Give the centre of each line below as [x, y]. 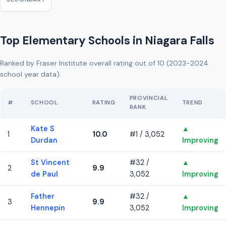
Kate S [42, 129]
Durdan [44, 140]
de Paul [44, 174]
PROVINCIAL [149, 98]
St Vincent [50, 163]
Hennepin [48, 208]
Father [42, 196]
